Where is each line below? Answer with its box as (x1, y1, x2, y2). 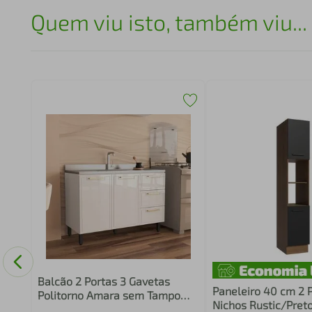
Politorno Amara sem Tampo (37, 288, 180, 302)
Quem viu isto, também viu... (31, 8, 307, 35)
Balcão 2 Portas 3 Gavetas (37, 274, 170, 288)
